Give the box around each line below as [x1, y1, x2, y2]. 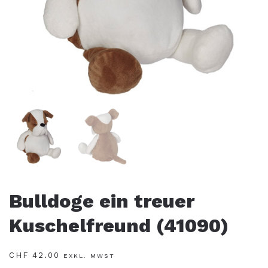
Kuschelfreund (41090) [9, 214, 229, 237]
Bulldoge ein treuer [9, 190, 194, 212]
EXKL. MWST [63, 252, 115, 260]
